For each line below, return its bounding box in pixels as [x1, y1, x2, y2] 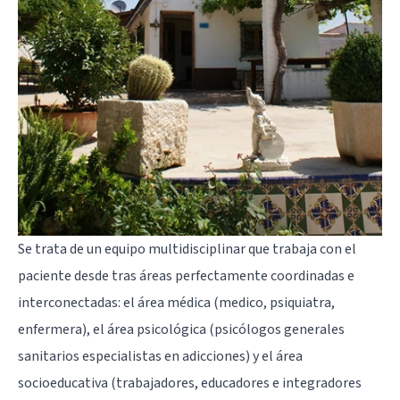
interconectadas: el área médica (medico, [18, 293, 270, 313]
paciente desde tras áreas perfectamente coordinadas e [18, 266, 354, 287]
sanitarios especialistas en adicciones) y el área [18, 346, 303, 367]
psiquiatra [270, 293, 331, 313]
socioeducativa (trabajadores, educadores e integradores [18, 373, 362, 394]
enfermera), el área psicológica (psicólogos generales [18, 320, 345, 340]
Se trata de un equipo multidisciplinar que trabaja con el [18, 239, 356, 260]
